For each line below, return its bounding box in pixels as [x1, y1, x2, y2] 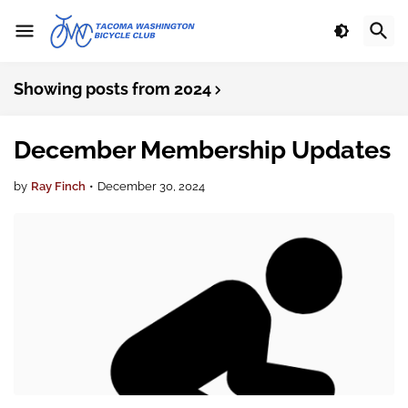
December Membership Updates [14, 136, 391, 164]
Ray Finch [31, 179, 86, 193]
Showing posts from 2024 [14, 79, 211, 98]
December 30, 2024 [97, 179, 205, 193]
